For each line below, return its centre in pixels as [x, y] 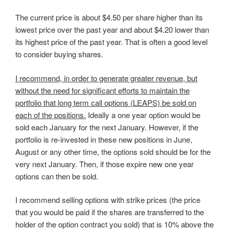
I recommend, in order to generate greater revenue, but [106, 78]
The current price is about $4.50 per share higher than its [109, 17]
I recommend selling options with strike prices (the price [108, 200]
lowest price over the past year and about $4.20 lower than [112, 30]
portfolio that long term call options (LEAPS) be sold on [106, 102]
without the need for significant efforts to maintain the [102, 90]
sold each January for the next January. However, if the [107, 127]
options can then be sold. [57, 176]
